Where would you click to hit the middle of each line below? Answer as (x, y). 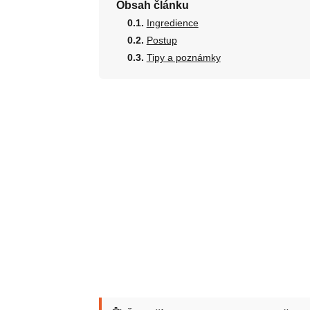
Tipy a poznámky (183, 58)
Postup (162, 40)
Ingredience (172, 23)
